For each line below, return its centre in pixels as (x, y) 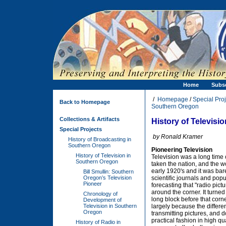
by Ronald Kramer (178, 137)
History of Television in (103, 155)
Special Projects (81, 129)
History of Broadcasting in (100, 139)
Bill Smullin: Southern (108, 172)
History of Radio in (98, 222)
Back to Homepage (85, 102)
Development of (102, 200)
